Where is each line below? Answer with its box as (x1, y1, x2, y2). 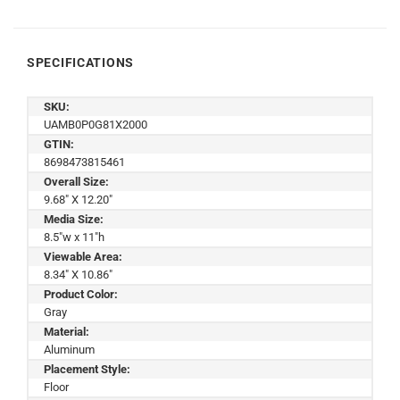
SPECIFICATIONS (27, 55, 135, 71)
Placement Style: (44, 362, 130, 376)
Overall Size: (44, 174, 109, 188)
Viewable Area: (44, 249, 122, 263)
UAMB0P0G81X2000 (44, 117, 147, 131)
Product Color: (44, 287, 118, 301)
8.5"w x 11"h (44, 229, 104, 244)
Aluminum (44, 342, 95, 356)
